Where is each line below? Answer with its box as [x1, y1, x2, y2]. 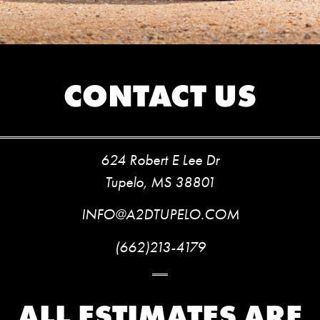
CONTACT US [64, 75, 256, 115]
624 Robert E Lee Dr [101, 151, 219, 169]
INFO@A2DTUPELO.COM [81, 206, 239, 224]
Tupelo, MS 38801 [104, 173, 216, 191]
